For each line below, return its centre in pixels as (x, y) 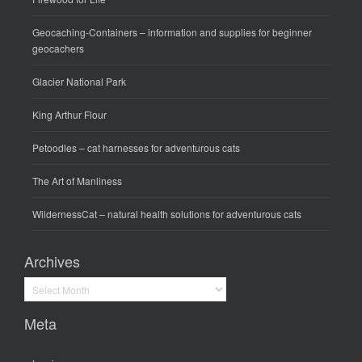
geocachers (58, 48)
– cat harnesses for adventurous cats (158, 148)
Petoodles (55, 148)
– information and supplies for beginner (225, 32)
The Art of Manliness (77, 181)
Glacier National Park (79, 82)
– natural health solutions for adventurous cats (199, 214)
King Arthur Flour (69, 115)
